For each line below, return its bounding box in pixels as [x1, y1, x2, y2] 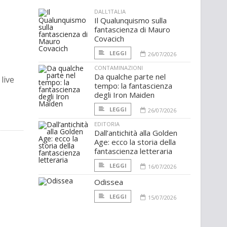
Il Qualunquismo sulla [94, 15, 167, 26]
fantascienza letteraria [94, 146, 172, 157]
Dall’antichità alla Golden [94, 128, 177, 138]
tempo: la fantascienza [94, 81, 172, 91]
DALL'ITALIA [94, 8, 126, 16]
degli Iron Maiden [94, 90, 155, 100]
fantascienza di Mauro [94, 24, 170, 35]
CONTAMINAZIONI [94, 64, 143, 72]
